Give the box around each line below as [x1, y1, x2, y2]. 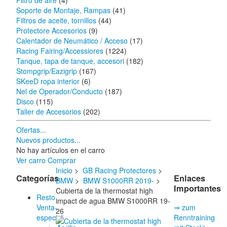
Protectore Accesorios [16, 25, 87, 35]
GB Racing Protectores [82, 165, 156, 175]
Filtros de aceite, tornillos [16, 15, 96, 25]
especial [36, 212, 63, 222]
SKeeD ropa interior [16, 76, 80, 86]
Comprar [48, 155, 76, 165]
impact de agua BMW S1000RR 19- [55, 196, 170, 206]
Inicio [55, 165, 72, 175]
